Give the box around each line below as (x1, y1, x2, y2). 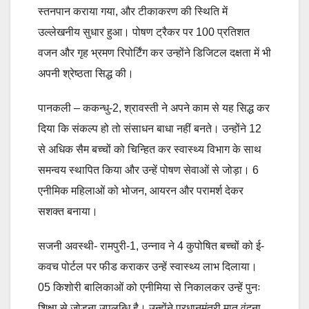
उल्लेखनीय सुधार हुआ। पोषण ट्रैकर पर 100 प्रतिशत (38, 26, 250, 39)
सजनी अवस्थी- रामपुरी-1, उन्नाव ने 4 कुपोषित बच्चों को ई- (38, 240, 264, 252)
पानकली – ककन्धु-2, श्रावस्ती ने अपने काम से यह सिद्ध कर (38, 102, 270, 114)
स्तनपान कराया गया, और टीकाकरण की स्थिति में (38, 6, 228, 18)
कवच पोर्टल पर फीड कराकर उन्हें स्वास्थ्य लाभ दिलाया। (38, 261, 257, 273)
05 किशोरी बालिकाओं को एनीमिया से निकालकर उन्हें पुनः (38, 281, 261, 294)
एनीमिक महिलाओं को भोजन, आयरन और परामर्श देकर (38, 185, 243, 197)
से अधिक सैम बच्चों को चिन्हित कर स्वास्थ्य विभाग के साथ (38, 143, 261, 156)
